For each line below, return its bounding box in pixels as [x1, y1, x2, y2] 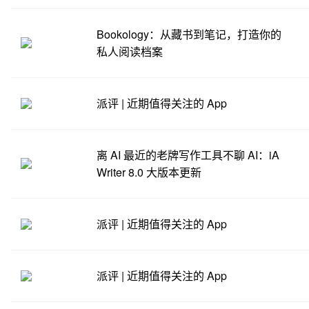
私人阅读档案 [97, 43, 163, 59]
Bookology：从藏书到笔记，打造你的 [97, 26, 281, 42]
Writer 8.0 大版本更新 [97, 164, 201, 180]
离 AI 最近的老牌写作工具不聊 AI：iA [97, 147, 279, 163]
